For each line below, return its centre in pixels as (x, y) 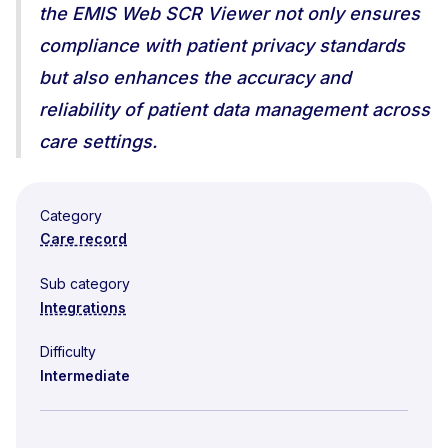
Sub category (85, 283)
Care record (83, 238)
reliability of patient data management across (234, 109)
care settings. (98, 141)
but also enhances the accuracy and (195, 77)
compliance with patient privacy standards (222, 45)
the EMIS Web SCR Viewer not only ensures (229, 13)
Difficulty (68, 351)
